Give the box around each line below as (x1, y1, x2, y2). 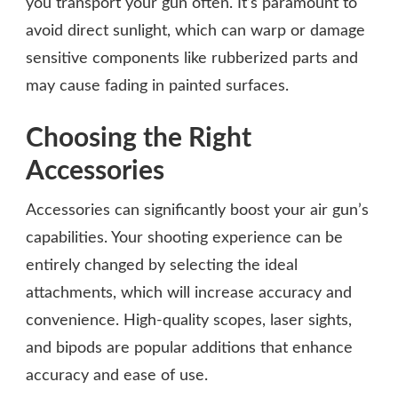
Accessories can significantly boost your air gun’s (26, 203, 369, 219)
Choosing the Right (26, 125, 251, 153)
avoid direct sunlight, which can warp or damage (26, 23, 365, 40)
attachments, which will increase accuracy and (26, 285, 352, 302)
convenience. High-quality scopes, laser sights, (26, 313, 352, 330)
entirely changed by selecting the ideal (26, 258, 298, 275)
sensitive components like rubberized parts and (26, 51, 358, 68)
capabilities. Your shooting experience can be (26, 230, 343, 247)
